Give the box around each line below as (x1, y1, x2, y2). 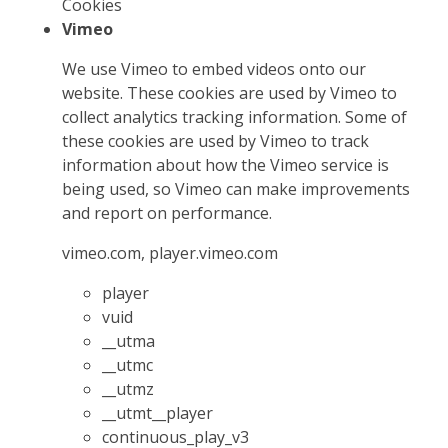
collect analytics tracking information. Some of (62, 105, 408, 128)
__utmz (102, 377, 155, 400)
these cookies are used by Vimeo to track (62, 129, 370, 152)
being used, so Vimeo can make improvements (62, 177, 411, 200)
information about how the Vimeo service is (62, 153, 390, 176)
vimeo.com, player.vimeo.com (62, 241, 279, 264)
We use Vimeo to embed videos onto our (62, 57, 367, 80)
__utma (102, 329, 156, 352)
